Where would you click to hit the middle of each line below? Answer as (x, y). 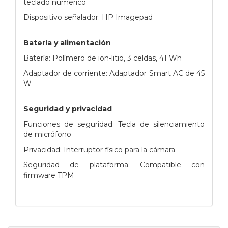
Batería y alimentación (67, 42)
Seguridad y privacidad (68, 109)
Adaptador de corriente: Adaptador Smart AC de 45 (114, 73)
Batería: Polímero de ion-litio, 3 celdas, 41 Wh (103, 58)
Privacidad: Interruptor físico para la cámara (99, 149)
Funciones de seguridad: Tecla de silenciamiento (114, 124)
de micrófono (47, 134)
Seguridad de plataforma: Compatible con (114, 165)
